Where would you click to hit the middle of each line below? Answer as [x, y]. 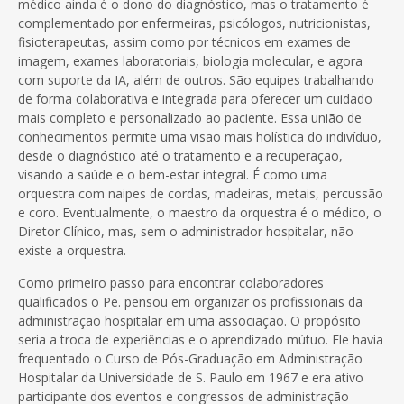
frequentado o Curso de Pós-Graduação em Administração [190, 358]
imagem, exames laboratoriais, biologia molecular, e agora [190, 60]
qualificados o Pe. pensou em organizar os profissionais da [190, 301]
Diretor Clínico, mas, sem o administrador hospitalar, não [186, 231]
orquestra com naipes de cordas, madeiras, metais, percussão [201, 193]
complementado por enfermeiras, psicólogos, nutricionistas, [194, 23]
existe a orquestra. [72, 250]
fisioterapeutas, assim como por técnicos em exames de [184, 41]
